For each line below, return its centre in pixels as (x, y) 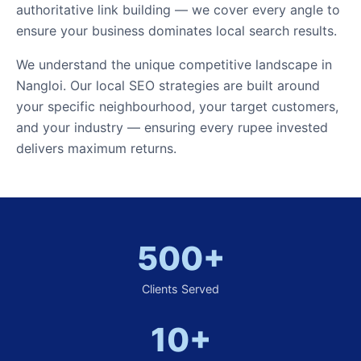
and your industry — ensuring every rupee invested (172, 127)
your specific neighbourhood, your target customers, (177, 106)
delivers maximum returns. (96, 148)
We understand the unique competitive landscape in (174, 64)
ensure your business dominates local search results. (176, 31)
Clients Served (180, 289)
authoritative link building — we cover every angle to (178, 10)
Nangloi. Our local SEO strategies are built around (168, 85)
